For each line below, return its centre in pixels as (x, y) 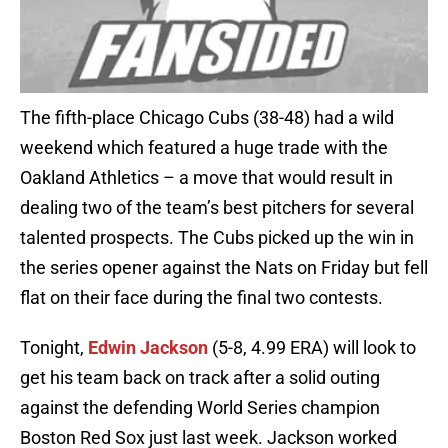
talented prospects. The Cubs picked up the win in (217, 238)
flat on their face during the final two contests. (201, 298)
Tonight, (54, 348)
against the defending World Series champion (200, 408)
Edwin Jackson (148, 348)
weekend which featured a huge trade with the (204, 148)
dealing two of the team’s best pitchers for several (217, 208)
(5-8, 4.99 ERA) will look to (312, 348)
